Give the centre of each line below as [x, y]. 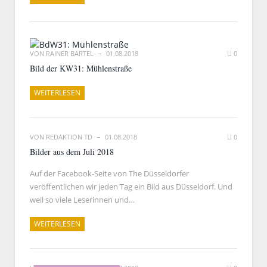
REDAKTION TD [69, 137]
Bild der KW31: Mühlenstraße [81, 68]
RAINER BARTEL [70, 53]
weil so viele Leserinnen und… [82, 200]
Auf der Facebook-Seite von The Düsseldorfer [109, 173]
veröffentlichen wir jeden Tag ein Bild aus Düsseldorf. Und [131, 187]
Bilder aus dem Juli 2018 [72, 152]
